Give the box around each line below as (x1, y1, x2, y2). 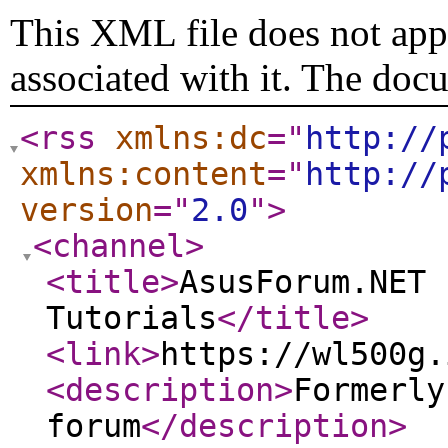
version (20, 192, 153, 228)
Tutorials (46, 300, 217, 336)
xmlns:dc (115, 120, 267, 156)
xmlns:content (20, 156, 267, 192)
